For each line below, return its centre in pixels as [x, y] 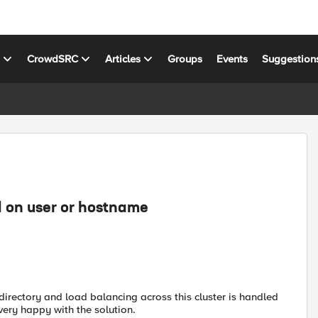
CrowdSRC [53, 59]
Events [232, 59]
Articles [123, 59]
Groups [185, 59]
